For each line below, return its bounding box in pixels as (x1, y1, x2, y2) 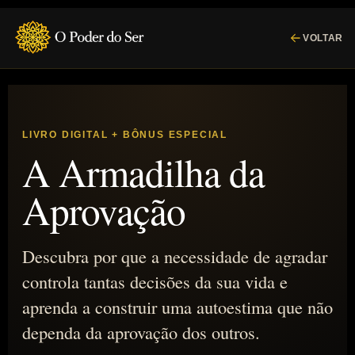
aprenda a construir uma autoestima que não (22, 295, 333, 319)
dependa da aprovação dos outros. (22, 320, 260, 344)
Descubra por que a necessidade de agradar (22, 244, 327, 268)
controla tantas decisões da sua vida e (22, 269, 288, 293)
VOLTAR (303, 32, 343, 44)
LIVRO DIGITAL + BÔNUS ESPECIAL (22, 129, 227, 140)
